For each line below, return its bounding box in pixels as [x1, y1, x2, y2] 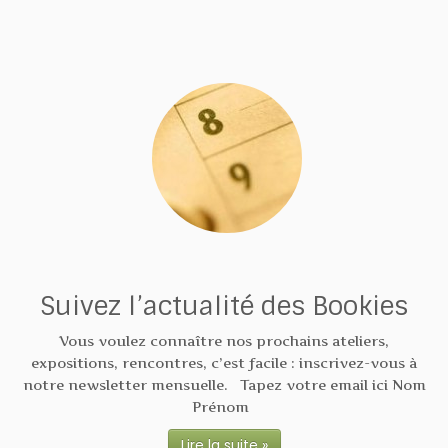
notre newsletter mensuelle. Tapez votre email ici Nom [22, 376, 426, 394]
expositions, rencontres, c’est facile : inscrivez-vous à [31, 354, 417, 372]
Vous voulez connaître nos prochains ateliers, [59, 332, 389, 350]
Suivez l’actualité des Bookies [40, 290, 408, 324]
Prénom [191, 398, 257, 416]
